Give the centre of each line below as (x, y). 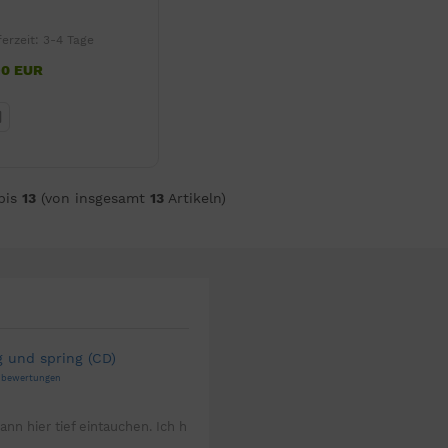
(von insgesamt (93, 197)
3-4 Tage (68, 39)
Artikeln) (195, 197)
